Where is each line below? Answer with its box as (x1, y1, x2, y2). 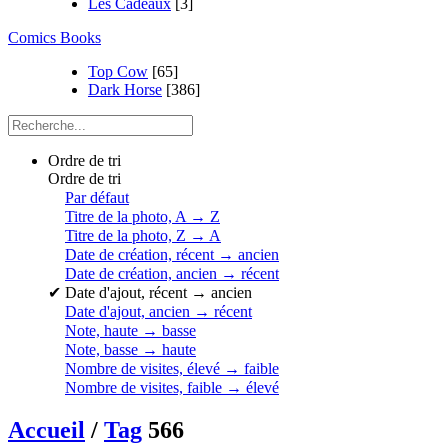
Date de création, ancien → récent (65, 265, 279, 282)
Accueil (8, 416, 85, 443)
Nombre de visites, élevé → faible (65, 360, 279, 377)
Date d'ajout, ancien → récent (65, 303, 252, 320)
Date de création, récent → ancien (65, 246, 279, 263)
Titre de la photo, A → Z (65, 208, 220, 225)
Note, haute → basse (65, 322, 196, 339)
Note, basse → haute (65, 341, 196, 358)
